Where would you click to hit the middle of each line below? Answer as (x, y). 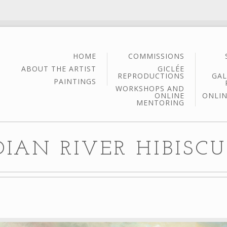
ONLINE (169, 96)
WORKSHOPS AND (150, 88)
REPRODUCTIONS (151, 75)
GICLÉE (171, 68)
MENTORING (160, 103)
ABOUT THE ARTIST (59, 68)
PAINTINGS (75, 81)
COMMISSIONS (156, 56)
